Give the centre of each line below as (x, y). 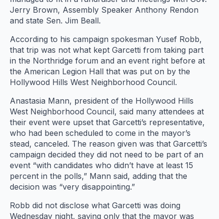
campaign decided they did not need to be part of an (107, 155)
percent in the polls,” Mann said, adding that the (99, 176)
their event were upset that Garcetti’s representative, (107, 122)
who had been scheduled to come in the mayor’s (100, 133)
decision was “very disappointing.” (72, 187)
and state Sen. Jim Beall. (55, 21)
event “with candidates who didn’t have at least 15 (101, 165)
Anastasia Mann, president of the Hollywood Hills (102, 101)
